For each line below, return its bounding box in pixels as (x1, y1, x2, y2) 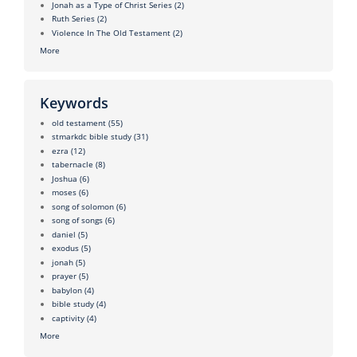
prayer (52, 270, 76, 282)
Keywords (40, 92, 108, 112)
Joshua (52, 172, 77, 184)
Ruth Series (52, 13, 95, 25)
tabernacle (52, 159, 93, 171)
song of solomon (52, 200, 114, 212)
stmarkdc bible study (52, 131, 131, 143)
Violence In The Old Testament (52, 26, 171, 38)
